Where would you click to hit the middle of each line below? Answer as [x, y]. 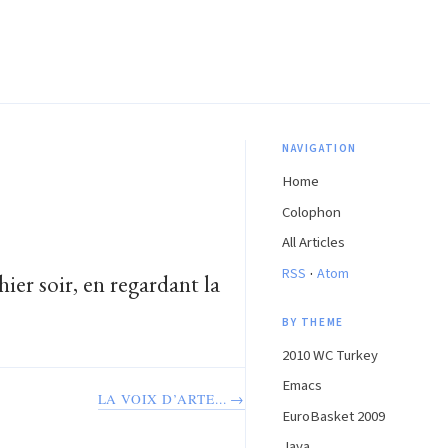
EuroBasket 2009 [333, 416]
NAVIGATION [319, 148]
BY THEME [313, 322]
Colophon [311, 212]
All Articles [313, 243]
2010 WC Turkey [330, 355]
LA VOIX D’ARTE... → [171, 399]
